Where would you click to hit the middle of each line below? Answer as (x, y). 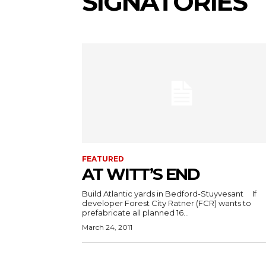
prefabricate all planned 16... (135, 213)
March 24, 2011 (107, 227)
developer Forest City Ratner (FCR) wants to (167, 203)
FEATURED (103, 159)
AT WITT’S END (141, 174)
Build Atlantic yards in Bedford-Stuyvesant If (164, 194)
